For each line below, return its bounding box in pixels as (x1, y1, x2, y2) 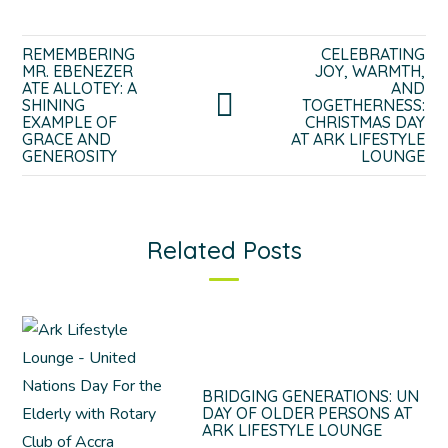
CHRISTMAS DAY (305, 112, 426, 132)
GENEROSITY (22, 146, 118, 166)
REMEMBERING (22, 44, 136, 64)
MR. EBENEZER (22, 61, 134, 81)
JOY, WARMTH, (314, 61, 426, 81)
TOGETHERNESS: (302, 95, 426, 115)
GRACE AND (22, 129, 112, 149)
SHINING (22, 95, 86, 115)
